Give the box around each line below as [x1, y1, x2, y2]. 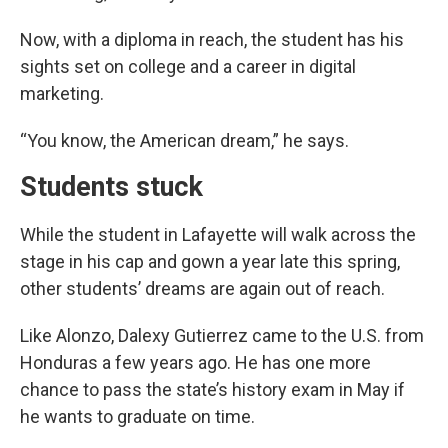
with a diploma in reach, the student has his [63, 29, 404, 51]
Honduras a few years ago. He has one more [20, 352, 371, 374]
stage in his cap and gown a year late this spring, [20, 251, 400, 273]
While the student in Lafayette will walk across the [20, 224, 416, 246]
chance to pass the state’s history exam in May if [20, 379, 405, 401]
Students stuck [20, 171, 203, 204]
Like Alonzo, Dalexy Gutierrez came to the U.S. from [20, 325, 424, 347]
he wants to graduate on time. [20, 406, 255, 428]
